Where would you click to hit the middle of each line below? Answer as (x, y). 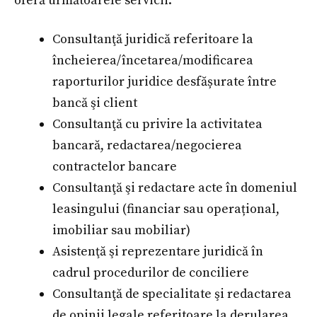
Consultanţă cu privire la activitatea (157, 125)
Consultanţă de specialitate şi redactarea (172, 294)
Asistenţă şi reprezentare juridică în (158, 252)
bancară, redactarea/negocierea (147, 146)
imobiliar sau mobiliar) (121, 231)
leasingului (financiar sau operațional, (166, 209)
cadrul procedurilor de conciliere (151, 273)
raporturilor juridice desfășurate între (165, 82)
